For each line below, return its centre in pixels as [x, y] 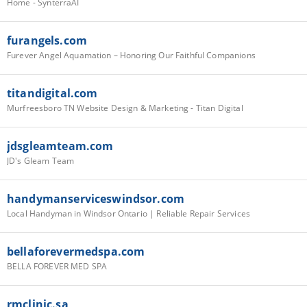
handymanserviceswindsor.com [96, 198]
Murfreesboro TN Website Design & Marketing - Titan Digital [125, 108]
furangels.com [47, 40]
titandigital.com [52, 93]
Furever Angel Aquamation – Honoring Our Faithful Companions [131, 55]
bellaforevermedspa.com [76, 251]
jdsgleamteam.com [60, 146]
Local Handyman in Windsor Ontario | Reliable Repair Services [128, 213]
